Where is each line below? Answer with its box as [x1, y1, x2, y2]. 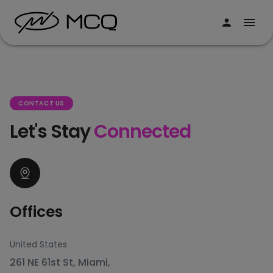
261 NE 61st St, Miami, [10, 255, 110, 269]
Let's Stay [10, 119, 94, 144]
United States [10, 238, 67, 250]
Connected [94, 119, 191, 144]
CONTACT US [18, 99, 65, 108]
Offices [10, 201, 63, 222]
